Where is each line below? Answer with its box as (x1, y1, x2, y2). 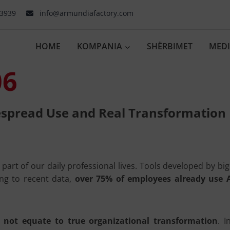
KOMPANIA (77, 41, 123, 52)
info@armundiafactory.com (40, 8, 133, 18)
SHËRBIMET (147, 41, 193, 52)
